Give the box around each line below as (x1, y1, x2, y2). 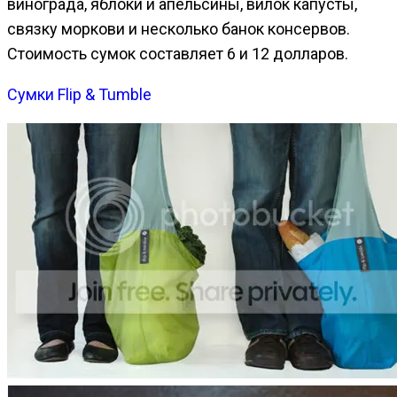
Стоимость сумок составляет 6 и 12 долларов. (7, 43, 348, 63)
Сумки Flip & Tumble (7, 84, 152, 104)
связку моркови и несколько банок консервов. (7, 19, 350, 38)
